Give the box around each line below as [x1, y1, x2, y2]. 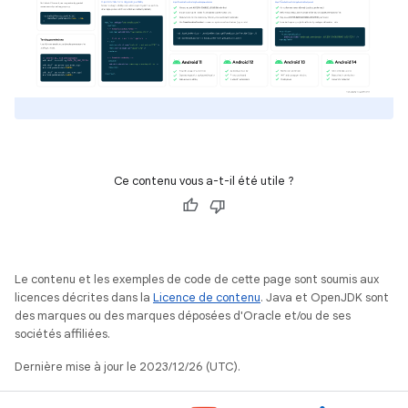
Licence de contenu [153, 289, 260, 305]
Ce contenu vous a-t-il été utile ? [114, 172, 294, 189]
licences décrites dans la [15, 289, 153, 305]
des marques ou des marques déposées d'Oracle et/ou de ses [15, 307, 351, 323]
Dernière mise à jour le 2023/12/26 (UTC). [15, 358, 240, 374]
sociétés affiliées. [15, 325, 110, 342]
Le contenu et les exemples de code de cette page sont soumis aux [15, 270, 379, 287]
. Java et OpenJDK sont [260, 289, 389, 305]
